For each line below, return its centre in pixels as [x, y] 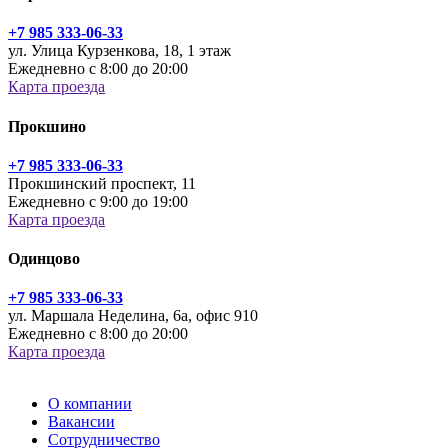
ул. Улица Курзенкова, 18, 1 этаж [119, 51]
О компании [90, 404]
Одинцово [44, 259]
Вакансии [81, 422]
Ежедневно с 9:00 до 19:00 [98, 201]
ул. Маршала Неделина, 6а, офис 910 [133, 316]
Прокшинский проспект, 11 [102, 183]
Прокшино [47, 126]
